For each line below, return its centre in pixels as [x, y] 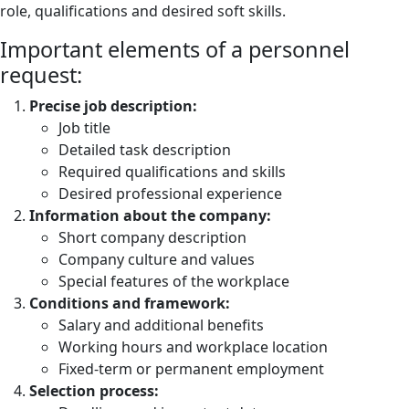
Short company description [152, 237]
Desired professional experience [170, 194]
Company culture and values [157, 259]
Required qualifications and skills [172, 172]
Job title [84, 128]
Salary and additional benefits [161, 325]
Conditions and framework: [130, 303]
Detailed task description [145, 150]
